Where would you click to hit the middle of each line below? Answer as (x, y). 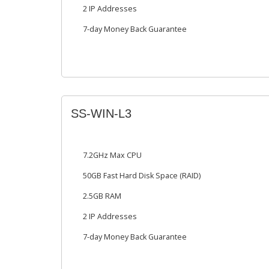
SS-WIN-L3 (101, 113)
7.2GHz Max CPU (112, 155)
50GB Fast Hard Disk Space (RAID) (142, 176)
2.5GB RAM (102, 196)
